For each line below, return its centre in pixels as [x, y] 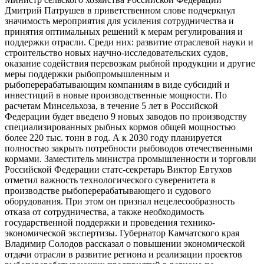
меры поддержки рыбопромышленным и [87, 74]
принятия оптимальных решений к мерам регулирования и [124, 31]
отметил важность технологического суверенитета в [110, 180]
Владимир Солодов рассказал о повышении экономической [125, 243]
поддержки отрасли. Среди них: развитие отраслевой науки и [129, 42]
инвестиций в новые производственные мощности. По [116, 95]
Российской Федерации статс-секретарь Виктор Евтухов [118, 169]
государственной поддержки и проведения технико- [110, 222]
